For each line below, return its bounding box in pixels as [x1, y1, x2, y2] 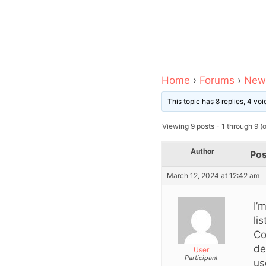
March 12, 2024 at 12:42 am [167, 170, 259, 180]
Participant [184, 253, 218, 262]
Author [191, 146, 214, 156]
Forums [199, 74, 235, 86]
